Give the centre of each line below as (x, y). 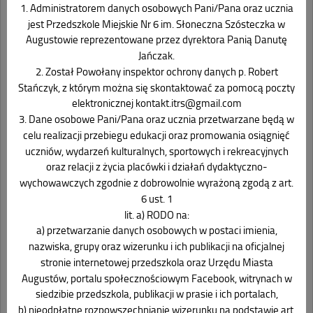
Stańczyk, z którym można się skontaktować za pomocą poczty (156, 87)
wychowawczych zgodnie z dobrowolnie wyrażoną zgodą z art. (156, 183)
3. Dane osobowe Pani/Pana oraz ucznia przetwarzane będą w (156, 119)
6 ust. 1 (156, 198)
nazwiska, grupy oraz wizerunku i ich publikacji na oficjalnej (156, 246)
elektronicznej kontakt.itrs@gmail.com (156, 103)
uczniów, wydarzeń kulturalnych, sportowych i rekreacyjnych (156, 151)
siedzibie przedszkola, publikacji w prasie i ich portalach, (156, 294)
